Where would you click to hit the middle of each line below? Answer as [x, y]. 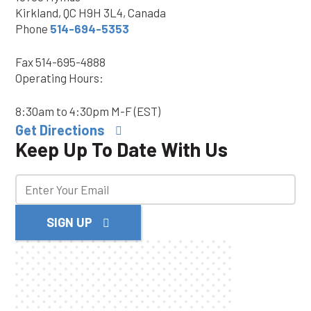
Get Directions [60, 130]
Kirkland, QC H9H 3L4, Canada [91, 13]
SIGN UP [69, 222]
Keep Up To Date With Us [121, 150]
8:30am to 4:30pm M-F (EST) [88, 111]
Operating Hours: [59, 78]
